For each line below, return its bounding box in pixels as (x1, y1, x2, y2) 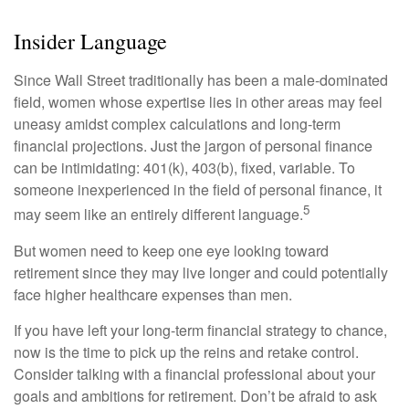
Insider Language (14, 26, 167, 57)
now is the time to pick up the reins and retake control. (14, 341, 359, 362)
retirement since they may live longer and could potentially (14, 261, 388, 283)
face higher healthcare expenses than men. (14, 283, 292, 305)
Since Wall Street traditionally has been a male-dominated (14, 69, 388, 91)
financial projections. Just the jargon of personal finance (14, 135, 372, 157)
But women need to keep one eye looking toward (14, 239, 329, 261)
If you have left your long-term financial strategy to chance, (14, 319, 387, 341)
